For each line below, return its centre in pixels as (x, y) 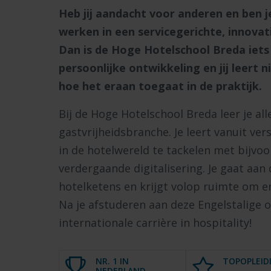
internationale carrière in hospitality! (155, 223)
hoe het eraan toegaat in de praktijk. (161, 86)
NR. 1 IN (112, 261)
